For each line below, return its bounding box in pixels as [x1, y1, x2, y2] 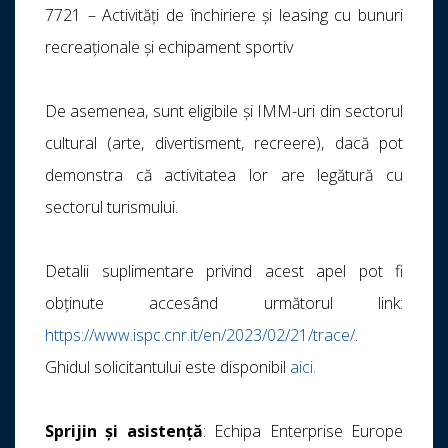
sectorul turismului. [45, 196, 178, 219]
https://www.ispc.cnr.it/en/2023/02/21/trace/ [45, 324, 355, 347]
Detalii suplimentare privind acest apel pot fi [45, 260, 403, 283]
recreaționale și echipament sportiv [45, 36, 293, 59]
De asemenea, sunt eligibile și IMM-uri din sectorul [45, 100, 403, 123]
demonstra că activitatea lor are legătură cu [45, 164, 403, 187]
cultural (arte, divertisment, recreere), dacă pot [45, 132, 403, 155]
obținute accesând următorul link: [45, 292, 403, 315]
